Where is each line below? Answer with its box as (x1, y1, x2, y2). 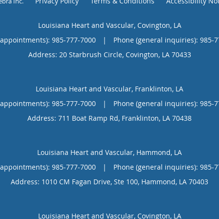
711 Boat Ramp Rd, (58, 113, 122, 123)
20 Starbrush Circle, (59, 49, 126, 59)
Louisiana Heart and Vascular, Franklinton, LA (36, 84, 183, 93)
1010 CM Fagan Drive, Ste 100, (42, 176, 141, 186)
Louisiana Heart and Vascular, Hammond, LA (37, 147, 182, 157)
